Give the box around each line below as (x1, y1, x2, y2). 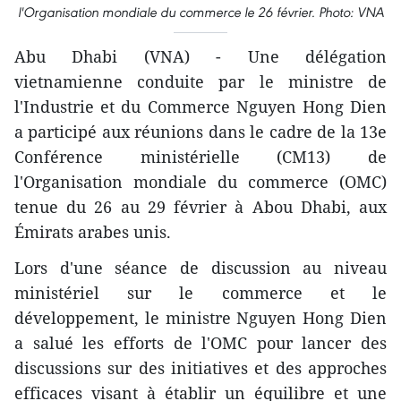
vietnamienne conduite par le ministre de (14, 71, 387, 93)
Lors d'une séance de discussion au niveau (14, 257, 387, 279)
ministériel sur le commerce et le (14, 282, 387, 304)
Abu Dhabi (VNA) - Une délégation (14, 46, 387, 68)
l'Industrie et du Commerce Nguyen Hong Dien (14, 96, 387, 118)
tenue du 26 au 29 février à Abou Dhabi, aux (14, 196, 387, 218)
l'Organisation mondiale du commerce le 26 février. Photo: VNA (17, 4, 384, 21)
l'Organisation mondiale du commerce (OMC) (14, 171, 387, 193)
